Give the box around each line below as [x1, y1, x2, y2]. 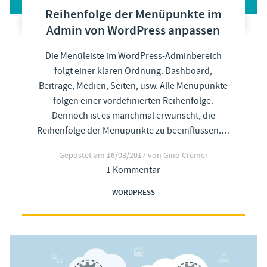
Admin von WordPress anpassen [46, 22, 221, 39]
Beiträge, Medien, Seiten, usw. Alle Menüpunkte [39, 79, 228, 92]
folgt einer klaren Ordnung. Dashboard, [54, 64, 213, 77]
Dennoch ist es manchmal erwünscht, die [51, 109, 215, 122]
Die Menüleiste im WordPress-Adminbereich [45, 49, 222, 62]
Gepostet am [58, 150, 107, 161]
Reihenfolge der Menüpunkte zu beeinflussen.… [36, 124, 230, 136]
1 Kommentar [106, 163, 161, 176]
